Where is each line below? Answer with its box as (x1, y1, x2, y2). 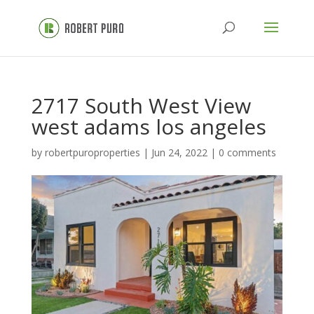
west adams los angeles (31, 112, 266, 141)
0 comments (218, 146, 276, 159)
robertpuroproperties (44, 146, 140, 159)
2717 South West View (31, 91, 251, 120)
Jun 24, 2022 (151, 146, 207, 159)
